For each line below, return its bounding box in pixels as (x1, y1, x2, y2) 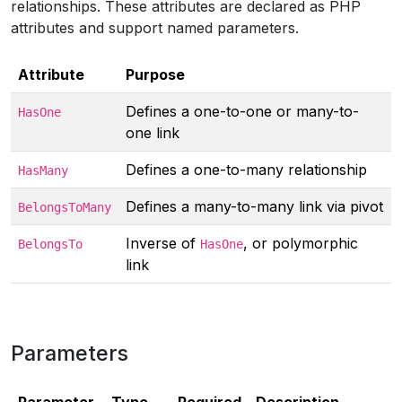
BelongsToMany (18, 200, 111, 214)
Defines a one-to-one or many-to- (126, 102, 359, 120)
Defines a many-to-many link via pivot (126, 197, 383, 215)
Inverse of (126, 234, 200, 252)
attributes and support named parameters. (11, 19, 299, 37)
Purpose (126, 66, 185, 83)
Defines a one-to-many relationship (126, 161, 367, 179)
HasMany (18, 163, 68, 178)
